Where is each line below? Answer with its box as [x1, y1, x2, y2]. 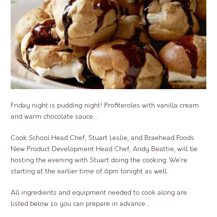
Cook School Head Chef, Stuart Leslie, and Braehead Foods [11, 133, 195, 142]
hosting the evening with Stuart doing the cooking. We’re [11, 155, 188, 164]
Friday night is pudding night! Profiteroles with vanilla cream [11, 101, 200, 109]
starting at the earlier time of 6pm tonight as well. [11, 167, 168, 175]
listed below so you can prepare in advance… [11, 199, 151, 208]
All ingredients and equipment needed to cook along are [11, 188, 187, 197]
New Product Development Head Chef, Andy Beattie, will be [11, 144, 198, 153]
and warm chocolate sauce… [11, 112, 98, 121]
